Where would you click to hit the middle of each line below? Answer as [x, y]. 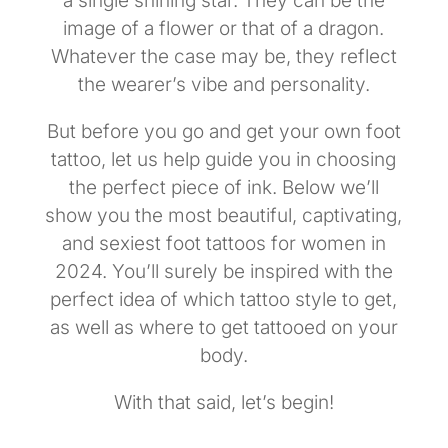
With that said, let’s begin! [223, 402]
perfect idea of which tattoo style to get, [224, 299]
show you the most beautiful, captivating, [224, 215]
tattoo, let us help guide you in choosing [224, 159]
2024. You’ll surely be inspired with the [223, 271]
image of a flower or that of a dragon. [224, 28]
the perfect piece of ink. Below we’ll [223, 187]
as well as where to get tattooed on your [223, 327]
